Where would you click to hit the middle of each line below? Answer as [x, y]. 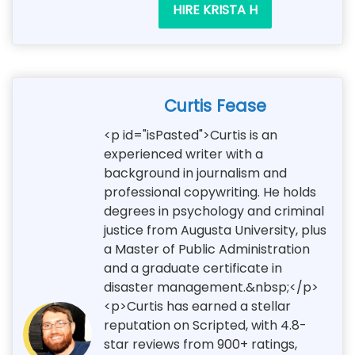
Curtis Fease [215, 105]
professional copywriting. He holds [210, 192]
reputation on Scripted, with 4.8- [205, 325]
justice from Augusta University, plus [215, 230]
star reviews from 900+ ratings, [200, 344]
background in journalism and [195, 173]
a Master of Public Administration [207, 249]
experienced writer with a [183, 154]
